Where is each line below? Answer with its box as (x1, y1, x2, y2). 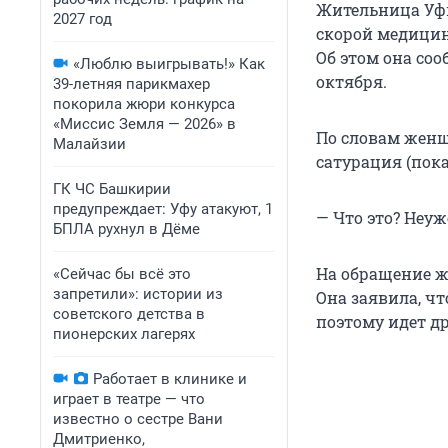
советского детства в (53, 305, 205, 323)
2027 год (53, 10, 112, 28)
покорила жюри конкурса (53, 95, 235, 113)
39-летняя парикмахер (53, 75, 210, 93)
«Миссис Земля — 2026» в (53, 115, 236, 133)
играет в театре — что (53, 390, 205, 408)
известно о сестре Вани (53, 410, 223, 428)
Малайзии (53, 135, 126, 153)
